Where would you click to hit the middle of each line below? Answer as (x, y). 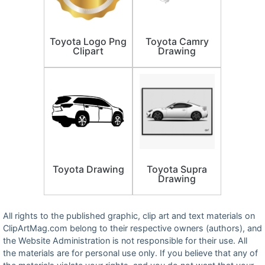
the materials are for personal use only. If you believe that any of (130, 253)
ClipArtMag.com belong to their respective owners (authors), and (132, 228)
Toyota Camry (177, 41)
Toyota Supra (177, 169)
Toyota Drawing (88, 169)
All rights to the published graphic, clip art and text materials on (129, 216)
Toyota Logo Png (88, 41)
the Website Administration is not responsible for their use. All (125, 241)
